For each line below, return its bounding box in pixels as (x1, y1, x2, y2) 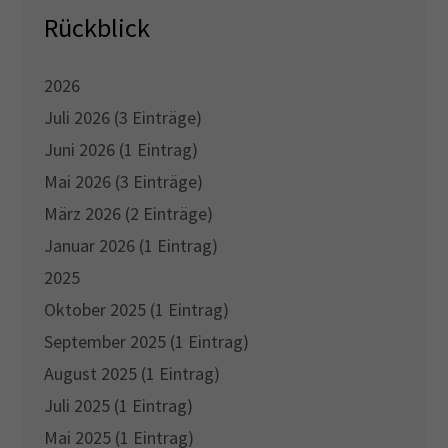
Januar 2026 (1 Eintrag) (44, 234, 219, 258)
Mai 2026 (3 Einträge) (44, 170, 204, 194)
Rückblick (44, 11, 151, 45)
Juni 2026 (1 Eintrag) (44, 138, 199, 162)
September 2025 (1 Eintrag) (44, 330, 250, 354)
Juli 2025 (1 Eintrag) (44, 394, 194, 418)
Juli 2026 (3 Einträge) (44, 106, 203, 130)
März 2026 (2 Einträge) (44, 202, 214, 226)
